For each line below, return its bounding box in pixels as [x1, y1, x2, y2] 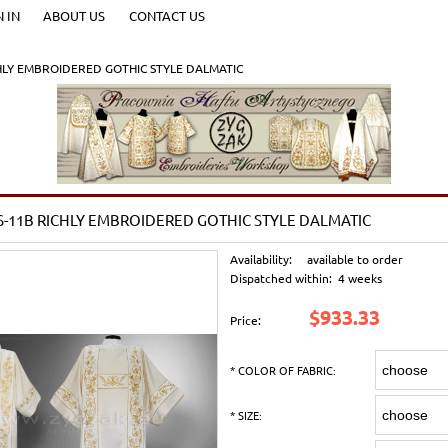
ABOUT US [43, 6, 106, 24]
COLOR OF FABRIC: [235, 361, 337, 378]
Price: [230, 311, 262, 328]
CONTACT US [128, 6, 205, 24]
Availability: [230, 250, 293, 267]
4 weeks [338, 269, 383, 286]
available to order [307, 250, 404, 267]
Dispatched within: [230, 269, 333, 286]
